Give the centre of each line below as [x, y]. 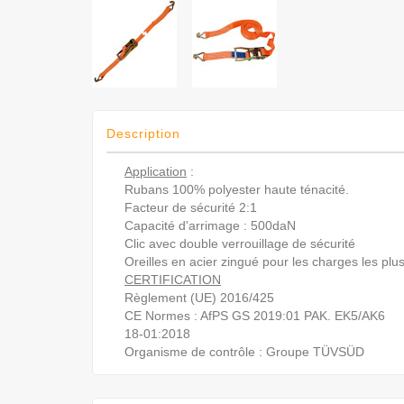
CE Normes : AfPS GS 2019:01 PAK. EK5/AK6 [255, 315]
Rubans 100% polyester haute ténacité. [237, 189]
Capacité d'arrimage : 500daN [210, 225]
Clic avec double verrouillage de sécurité [240, 243]
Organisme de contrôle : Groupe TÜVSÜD [244, 351]
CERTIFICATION [173, 279]
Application [156, 171]
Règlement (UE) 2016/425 [199, 297]
